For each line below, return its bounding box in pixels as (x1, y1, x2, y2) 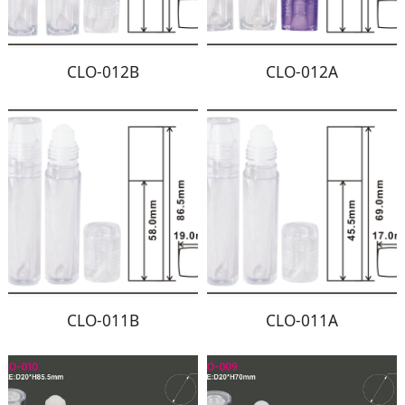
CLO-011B (67, 309, 140, 331)
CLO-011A (265, 309, 338, 331)
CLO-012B (67, 61, 140, 82)
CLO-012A (265, 61, 338, 82)
